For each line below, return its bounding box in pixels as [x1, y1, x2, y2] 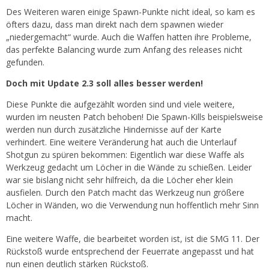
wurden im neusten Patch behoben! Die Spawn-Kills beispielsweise [6, 111, 263, 122]
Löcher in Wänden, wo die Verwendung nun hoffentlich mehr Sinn [6, 199, 259, 211]
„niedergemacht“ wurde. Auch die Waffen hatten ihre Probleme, [6, 31, 252, 43]
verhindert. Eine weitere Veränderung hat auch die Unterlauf [6, 136, 237, 148]
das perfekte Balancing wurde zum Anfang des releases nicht [6, 44, 243, 55]
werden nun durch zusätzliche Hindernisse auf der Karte [6, 124, 222, 135]
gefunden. [6, 56, 44, 68]
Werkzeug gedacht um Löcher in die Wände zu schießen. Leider [6, 162, 252, 173]
